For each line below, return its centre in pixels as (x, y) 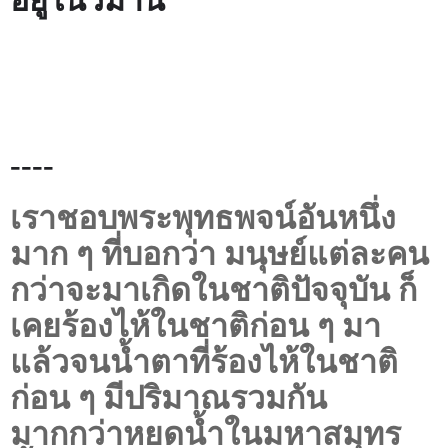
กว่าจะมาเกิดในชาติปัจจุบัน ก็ (213, 289)
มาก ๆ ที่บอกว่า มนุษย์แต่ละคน (219, 253)
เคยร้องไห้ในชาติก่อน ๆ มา (195, 325)
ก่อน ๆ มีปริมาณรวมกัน (168, 397)
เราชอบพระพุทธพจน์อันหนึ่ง (203, 217)
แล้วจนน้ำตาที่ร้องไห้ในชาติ (204, 361)
